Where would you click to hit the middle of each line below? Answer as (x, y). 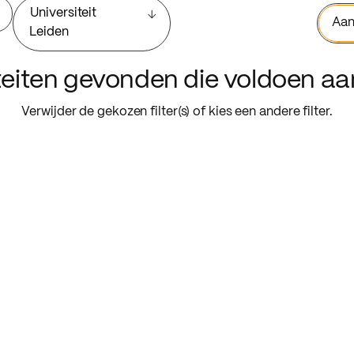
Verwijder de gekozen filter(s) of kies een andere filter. (177, 111)
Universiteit (64, 13)
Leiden (49, 32)
